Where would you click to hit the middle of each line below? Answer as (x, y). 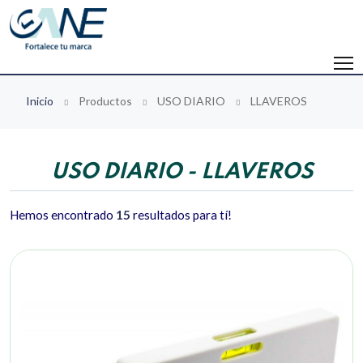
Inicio (40, 101)
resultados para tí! (181, 215)
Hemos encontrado (63, 215)
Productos (105, 101)
